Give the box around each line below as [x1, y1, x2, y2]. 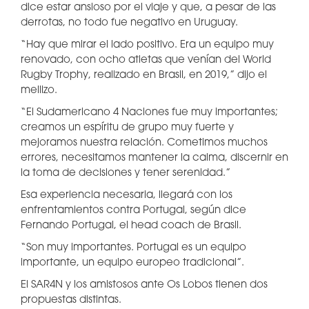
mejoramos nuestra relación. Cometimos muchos [21, 138, 268, 148]
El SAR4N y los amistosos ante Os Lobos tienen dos [21, 280, 268, 290]
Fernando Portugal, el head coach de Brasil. [21, 221, 244, 231]
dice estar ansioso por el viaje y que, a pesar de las [21, 3, 276, 13]
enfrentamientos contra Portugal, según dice [21, 206, 246, 216]
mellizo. [21, 86, 60, 96]
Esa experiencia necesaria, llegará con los [21, 190, 232, 201]
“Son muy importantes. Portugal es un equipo [21, 243, 246, 253]
